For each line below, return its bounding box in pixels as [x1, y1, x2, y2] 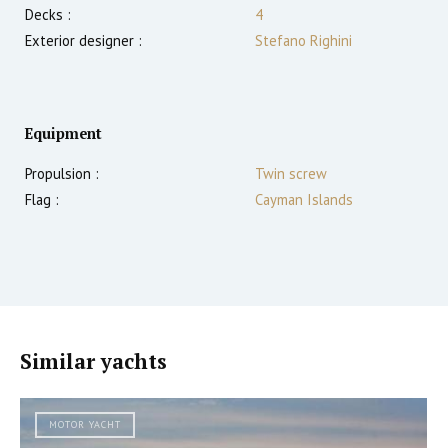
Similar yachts [20, 348, 167, 376]
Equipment [25, 124, 102, 144]
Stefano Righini [255, 31, 352, 51]
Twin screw [255, 164, 327, 184]
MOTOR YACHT [49, 418, 121, 432]
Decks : [25, 5, 71, 25]
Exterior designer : [25, 31, 142, 51]
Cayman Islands [255, 190, 353, 210]
